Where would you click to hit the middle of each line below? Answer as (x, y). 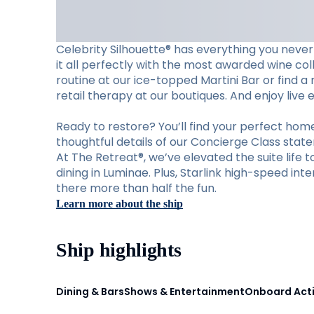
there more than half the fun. (136, 188)
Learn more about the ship (120, 204)
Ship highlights (119, 250)
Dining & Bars (90, 291)
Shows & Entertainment (184, 291)
